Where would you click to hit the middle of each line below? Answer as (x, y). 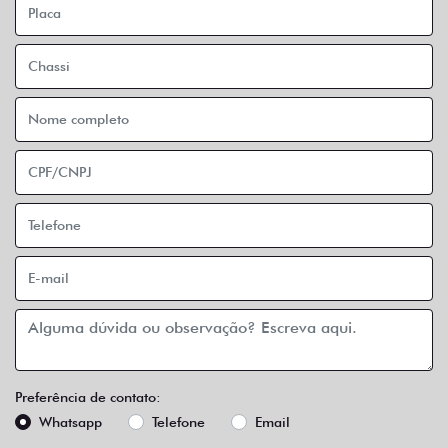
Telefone (178, 421)
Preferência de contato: (88, 396)
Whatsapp (70, 421)
